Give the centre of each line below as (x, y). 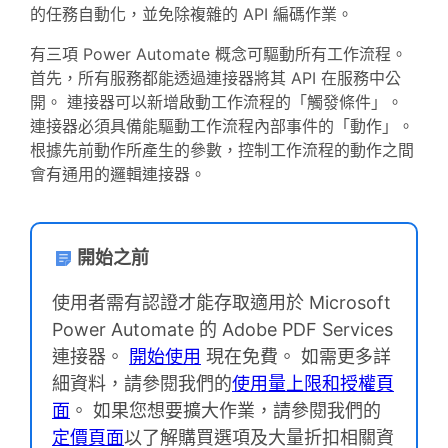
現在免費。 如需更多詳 (296, 356)
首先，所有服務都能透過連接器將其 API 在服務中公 (215, 77)
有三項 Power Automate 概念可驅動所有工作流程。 (218, 53)
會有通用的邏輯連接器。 (118, 173)
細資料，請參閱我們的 (142, 383)
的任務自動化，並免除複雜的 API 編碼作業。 (191, 13)
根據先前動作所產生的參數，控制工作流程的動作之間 (222, 149)
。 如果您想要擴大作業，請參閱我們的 (225, 410)
